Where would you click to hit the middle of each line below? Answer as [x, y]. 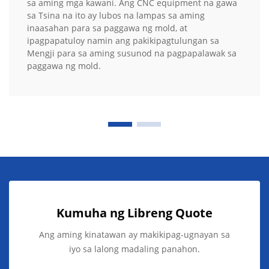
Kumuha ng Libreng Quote [134, 213]
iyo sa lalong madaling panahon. [134, 249]
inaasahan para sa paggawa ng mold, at [107, 28]
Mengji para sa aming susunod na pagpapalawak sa [132, 53]
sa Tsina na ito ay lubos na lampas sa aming [116, 15]
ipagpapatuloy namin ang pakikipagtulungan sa [123, 40]
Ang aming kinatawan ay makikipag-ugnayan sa [134, 234]
